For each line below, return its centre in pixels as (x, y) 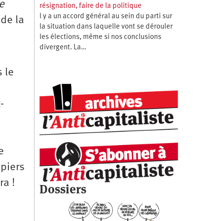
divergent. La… (63, 47)
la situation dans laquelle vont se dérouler (106, 27)
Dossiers (63, 189)
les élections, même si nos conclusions (100, 37)
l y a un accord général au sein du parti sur (106, 16)
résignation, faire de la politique (90, 6)
